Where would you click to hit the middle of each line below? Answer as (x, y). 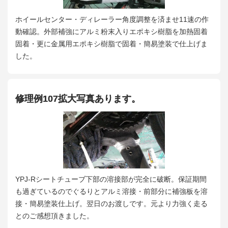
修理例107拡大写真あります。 (78, 99)
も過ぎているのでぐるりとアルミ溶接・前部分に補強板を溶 (111, 191)
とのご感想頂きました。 (54, 216)
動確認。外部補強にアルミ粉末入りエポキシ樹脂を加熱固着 (111, 31)
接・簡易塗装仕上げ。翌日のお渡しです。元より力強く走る (111, 203)
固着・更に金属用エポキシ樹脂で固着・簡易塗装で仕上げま (111, 44)
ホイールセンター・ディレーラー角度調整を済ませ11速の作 (112, 19)
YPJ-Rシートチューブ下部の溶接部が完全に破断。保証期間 (111, 179)
